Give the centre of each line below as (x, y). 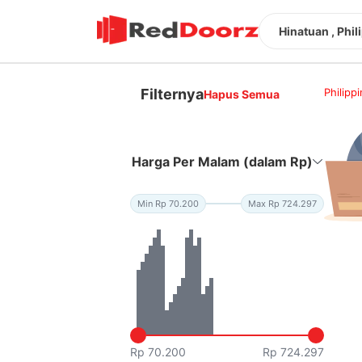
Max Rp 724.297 (283, 203)
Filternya (173, 94)
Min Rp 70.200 (168, 203)
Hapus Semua (242, 94)
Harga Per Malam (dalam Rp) (223, 161)
